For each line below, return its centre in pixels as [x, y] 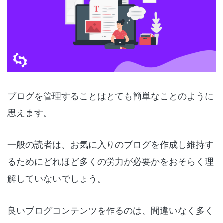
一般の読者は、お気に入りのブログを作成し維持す [111, 144]
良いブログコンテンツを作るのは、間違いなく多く [111, 210]
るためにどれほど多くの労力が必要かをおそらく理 [111, 161]
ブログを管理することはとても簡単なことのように [111, 95]
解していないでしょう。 [57, 178]
